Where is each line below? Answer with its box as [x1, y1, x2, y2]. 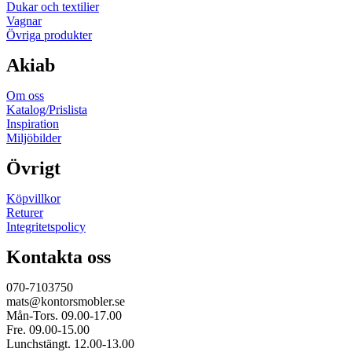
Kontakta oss [6, 247, 111, 268]
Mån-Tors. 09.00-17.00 [6, 309, 122, 323]
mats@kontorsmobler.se [6, 295, 125, 309]
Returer [6, 206, 43, 220]
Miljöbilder [6, 131, 61, 145]
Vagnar [6, 14, 42, 28]
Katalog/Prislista [6, 103, 87, 117]
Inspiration [6, 117, 59, 131]
